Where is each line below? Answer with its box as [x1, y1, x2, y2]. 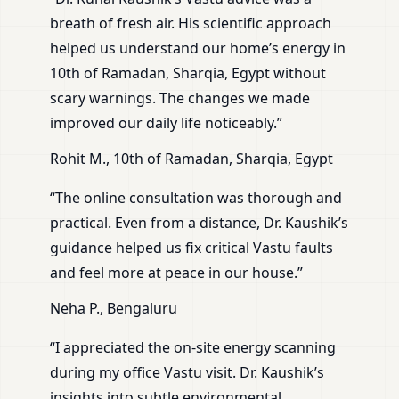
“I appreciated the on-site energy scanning [50, 338, 336, 358]
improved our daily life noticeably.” [50, 113, 282, 134]
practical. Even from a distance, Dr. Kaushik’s [50, 213, 348, 233]
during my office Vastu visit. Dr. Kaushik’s [50, 362, 324, 383]
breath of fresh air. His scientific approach [50, 13, 331, 34]
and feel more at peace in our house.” [50, 263, 303, 283]
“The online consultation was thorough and [50, 188, 342, 208]
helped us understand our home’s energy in [50, 38, 346, 59]
